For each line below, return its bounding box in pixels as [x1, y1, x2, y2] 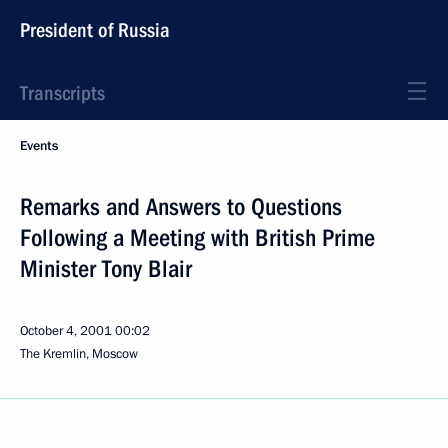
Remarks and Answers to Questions [20, 193, 342, 221]
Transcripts [20, 81, 105, 105]
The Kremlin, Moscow [20, 345, 138, 363]
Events [20, 137, 58, 155]
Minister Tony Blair [20, 255, 192, 283]
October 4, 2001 [20, 322, 112, 340]
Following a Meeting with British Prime [20, 224, 375, 252]
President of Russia [20, 18, 170, 42]
